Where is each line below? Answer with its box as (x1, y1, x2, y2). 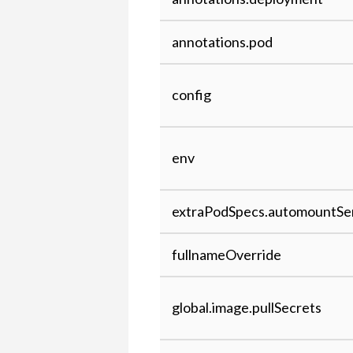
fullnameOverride (172, 246, 282, 263)
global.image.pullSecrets (172, 299, 322, 316)
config (172, 86, 212, 103)
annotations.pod (172, 33, 273, 50)
